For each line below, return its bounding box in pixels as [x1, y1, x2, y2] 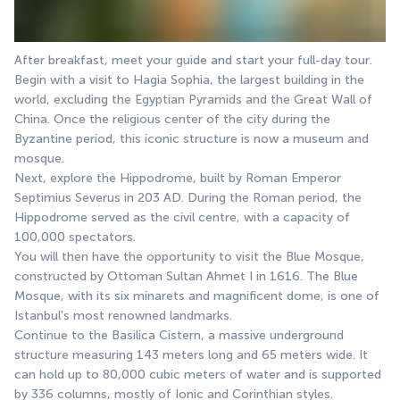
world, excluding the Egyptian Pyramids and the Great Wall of [14, 91, 372, 107]
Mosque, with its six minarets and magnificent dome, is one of [14, 287, 379, 304]
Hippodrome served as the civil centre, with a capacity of [14, 209, 350, 225]
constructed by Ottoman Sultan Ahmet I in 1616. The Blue [14, 268, 358, 284]
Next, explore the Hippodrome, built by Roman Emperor [14, 170, 341, 186]
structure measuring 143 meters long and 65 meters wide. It [14, 346, 368, 362]
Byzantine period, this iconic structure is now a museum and [14, 130, 369, 146]
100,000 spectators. [14, 229, 136, 245]
